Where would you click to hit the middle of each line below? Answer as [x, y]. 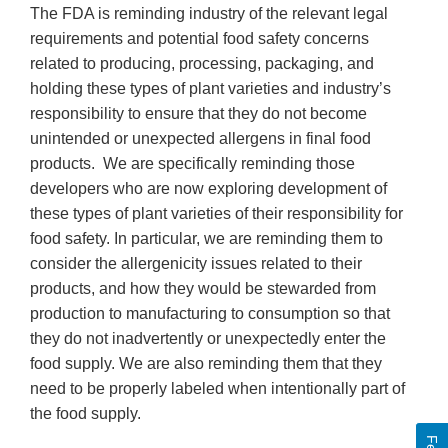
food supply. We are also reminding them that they [206, 364]
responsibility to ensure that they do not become [198, 114]
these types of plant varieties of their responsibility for [216, 214]
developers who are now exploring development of [208, 189]
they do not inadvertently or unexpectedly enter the [208, 339]
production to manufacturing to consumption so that [210, 314]
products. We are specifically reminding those [192, 164]
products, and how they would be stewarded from [203, 289]
